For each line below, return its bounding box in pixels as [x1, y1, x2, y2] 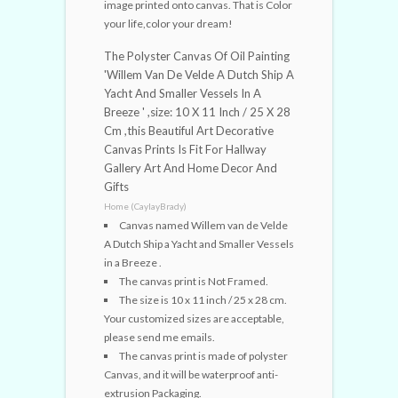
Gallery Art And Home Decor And [104, 160, 277, 175]
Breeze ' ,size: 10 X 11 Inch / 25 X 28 [104, 104, 291, 119]
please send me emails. [104, 330, 215, 344]
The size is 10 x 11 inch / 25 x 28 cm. [119, 292, 287, 306]
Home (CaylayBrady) [104, 200, 187, 211]
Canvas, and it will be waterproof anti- [104, 367, 278, 381]
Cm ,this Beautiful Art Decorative [104, 123, 274, 138]
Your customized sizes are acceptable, [104, 311, 284, 325]
